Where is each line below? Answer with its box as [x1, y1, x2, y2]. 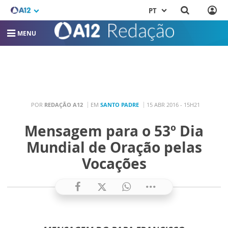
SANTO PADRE [100, 100, 139, 108]
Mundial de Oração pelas [26, 137, 202, 157]
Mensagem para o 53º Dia [24, 121, 204, 140]
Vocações [81, 154, 147, 173]
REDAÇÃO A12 [44, 100, 83, 108]
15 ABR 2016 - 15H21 [146, 100, 200, 108]
